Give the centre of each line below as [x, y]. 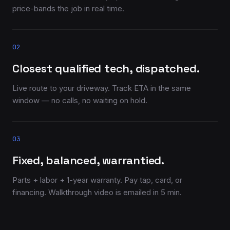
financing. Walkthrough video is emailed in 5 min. [97, 192]
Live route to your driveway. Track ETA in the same [102, 88]
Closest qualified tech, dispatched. [106, 68]
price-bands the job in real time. [68, 8]
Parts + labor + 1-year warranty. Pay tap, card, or [97, 180]
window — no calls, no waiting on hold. [80, 100]
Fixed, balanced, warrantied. [88, 160]
